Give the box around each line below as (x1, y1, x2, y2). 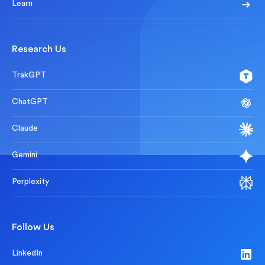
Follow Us (12, 222, 54, 232)
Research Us (12, 44, 66, 54)
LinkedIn (12, 249, 43, 258)
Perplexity (12, 177, 49, 186)
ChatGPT (12, 98, 48, 106)
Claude (12, 124, 38, 133)
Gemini (12, 151, 37, 160)
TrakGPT (12, 71, 46, 80)
